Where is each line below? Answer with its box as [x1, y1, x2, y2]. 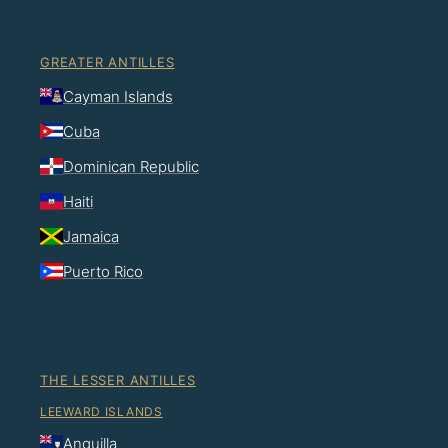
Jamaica [63, 226, 119, 246]
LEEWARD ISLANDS [40, 403, 163, 419]
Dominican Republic [63, 156, 199, 176]
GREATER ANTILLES [40, 53, 175, 70]
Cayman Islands [63, 86, 173, 106]
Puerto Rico [63, 261, 143, 281]
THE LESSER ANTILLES [40, 371, 196, 388]
